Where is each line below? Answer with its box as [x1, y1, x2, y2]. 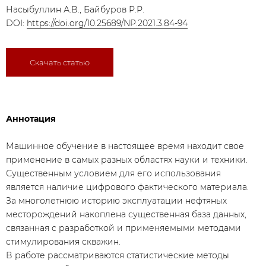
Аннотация [6, 113, 56, 124]
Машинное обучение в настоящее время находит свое [6, 141, 244, 151]
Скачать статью [30, 58, 90, 67]
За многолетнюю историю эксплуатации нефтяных [6, 195, 227, 206]
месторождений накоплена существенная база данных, [6, 209, 246, 220]
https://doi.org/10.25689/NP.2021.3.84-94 [27, 18, 188, 28]
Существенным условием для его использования [6, 168, 221, 179]
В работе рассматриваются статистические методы [6, 250, 229, 261]
